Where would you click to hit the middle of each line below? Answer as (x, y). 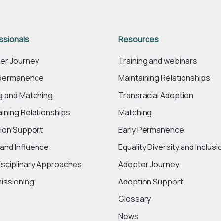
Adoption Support (151, 182)
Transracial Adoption (156, 95)
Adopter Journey (149, 164)
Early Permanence (151, 130)
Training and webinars (158, 61)
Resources (139, 39)
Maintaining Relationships (164, 78)
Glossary (135, 199)
